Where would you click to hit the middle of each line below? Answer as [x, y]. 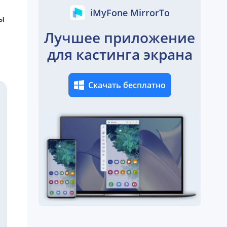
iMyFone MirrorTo [130, 12]
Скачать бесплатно [127, 85]
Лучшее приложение [120, 37]
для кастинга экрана [120, 54]
